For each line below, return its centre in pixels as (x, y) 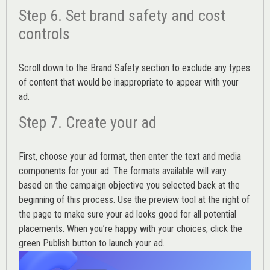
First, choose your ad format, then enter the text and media (130, 156)
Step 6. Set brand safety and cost (122, 15)
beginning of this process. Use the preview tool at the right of (134, 199)
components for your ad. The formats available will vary (123, 171)
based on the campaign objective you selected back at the (129, 185)
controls (44, 33)
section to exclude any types (195, 67)
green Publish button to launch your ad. (92, 243)
